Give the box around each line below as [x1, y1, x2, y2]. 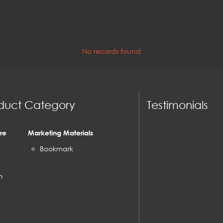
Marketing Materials [27, 128, 93, 137]
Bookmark [39, 144, 73, 153]
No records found [82, 47, 141, 55]
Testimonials [147, 98, 208, 111]
